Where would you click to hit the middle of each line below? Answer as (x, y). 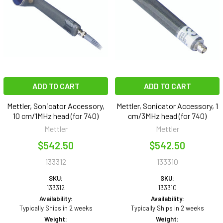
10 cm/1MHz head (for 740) (56, 116)
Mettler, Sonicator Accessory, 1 (167, 106)
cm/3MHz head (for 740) (167, 116)
